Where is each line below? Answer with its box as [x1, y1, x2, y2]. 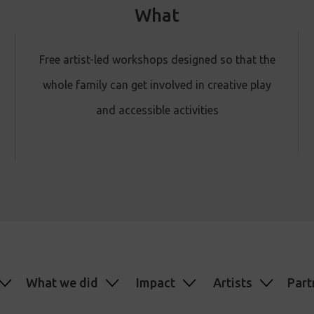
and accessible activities [95, 103, 219, 116]
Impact [136, 275, 175, 289]
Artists [213, 275, 252, 289]
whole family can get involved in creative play [43, 78, 271, 91]
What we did [26, 275, 98, 289]
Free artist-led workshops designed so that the [39, 53, 275, 66]
